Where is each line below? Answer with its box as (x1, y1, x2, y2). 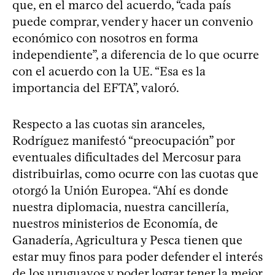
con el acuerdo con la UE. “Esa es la (12, 63, 206, 79)
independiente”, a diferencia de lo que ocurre (12, 47, 259, 62)
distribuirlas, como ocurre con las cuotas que (12, 166, 258, 181)
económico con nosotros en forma (12, 30, 198, 45)
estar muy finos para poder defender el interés (12, 249, 263, 264)
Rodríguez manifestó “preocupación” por (12, 133, 234, 148)
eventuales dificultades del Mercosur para (12, 149, 241, 165)
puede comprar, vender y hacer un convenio (12, 14, 253, 29)
